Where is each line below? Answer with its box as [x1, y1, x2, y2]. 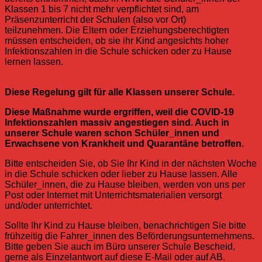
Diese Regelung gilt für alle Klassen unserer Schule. [5, 87, 235, 98]
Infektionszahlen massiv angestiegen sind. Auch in [5, 118, 229, 128]
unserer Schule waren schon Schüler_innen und [5, 128, 219, 139]
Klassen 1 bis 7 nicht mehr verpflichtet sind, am [5, 4, 199, 15]
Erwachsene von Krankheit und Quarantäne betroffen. [5, 139, 244, 149]
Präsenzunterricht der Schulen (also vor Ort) [5, 15, 186, 25]
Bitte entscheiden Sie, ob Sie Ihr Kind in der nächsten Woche [5, 158, 257, 169]
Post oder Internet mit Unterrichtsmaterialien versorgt [5, 190, 222, 201]
